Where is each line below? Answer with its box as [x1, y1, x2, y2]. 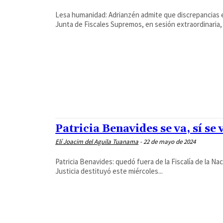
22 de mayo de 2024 [143, 137, 196, 146]
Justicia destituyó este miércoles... [55, 166, 163, 176]
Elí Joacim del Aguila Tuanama [55, 137, 139, 146]
